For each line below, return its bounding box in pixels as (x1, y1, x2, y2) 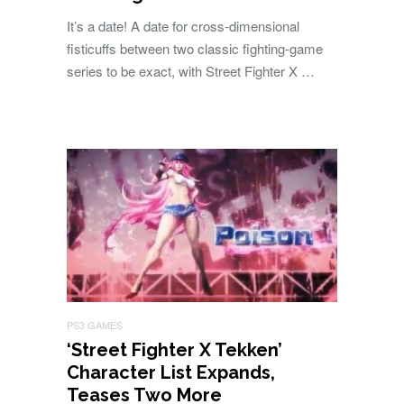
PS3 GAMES (67, 317, 123, 332)
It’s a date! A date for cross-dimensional (67, 16, 299, 35)
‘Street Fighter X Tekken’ (67, 339, 282, 361)
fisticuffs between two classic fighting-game (67, 39, 323, 58)
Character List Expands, (67, 362, 275, 383)
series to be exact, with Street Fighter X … (67, 61, 315, 80)
